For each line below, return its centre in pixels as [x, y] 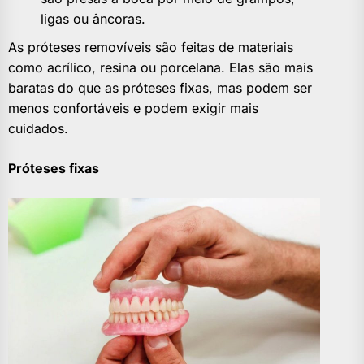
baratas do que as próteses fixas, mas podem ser [160, 88]
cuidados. [38, 129]
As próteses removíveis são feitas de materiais [151, 48]
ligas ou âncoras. [93, 19]
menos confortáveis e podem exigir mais [133, 108]
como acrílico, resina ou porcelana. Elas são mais [160, 68]
